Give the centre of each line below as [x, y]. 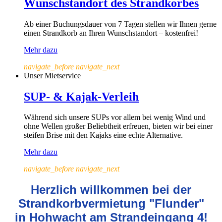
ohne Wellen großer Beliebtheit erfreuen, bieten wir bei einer [118, 126]
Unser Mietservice [52, 75]
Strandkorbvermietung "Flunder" [111, 204]
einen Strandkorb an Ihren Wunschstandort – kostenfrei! [111, 33]
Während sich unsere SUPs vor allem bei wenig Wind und [115, 117]
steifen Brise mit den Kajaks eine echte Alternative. [103, 135]
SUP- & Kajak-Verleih [81, 96]
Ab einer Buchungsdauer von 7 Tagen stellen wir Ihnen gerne [120, 24]
